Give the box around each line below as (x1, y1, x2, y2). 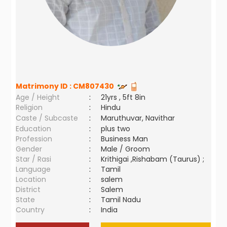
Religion (16, 102, 43, 112)
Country (16, 205, 45, 215)
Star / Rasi (16, 154, 52, 164)
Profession (16, 134, 53, 144)
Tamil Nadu (101, 195, 141, 205)
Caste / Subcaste (16, 113, 79, 123)
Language (16, 164, 51, 174)
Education (16, 124, 52, 134)
